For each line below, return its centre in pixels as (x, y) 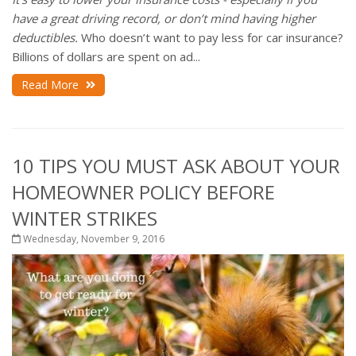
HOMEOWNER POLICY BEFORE (143, 192)
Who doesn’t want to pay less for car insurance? (211, 37)
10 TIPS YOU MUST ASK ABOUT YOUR (176, 165)
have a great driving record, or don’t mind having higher (164, 18)
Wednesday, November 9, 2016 (93, 238)
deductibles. (45, 37)
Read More (52, 84)
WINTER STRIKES (85, 218)
